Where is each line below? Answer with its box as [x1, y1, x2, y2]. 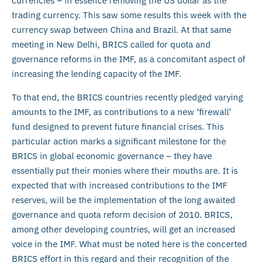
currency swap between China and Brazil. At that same [12, 24, 231, 36]
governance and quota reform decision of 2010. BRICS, [12, 208, 232, 220]
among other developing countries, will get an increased [12, 223, 235, 235]
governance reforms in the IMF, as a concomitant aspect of [12, 53, 245, 65]
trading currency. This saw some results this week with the [12, 9, 247, 21]
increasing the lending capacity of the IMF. [12, 68, 181, 80]
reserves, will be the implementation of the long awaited [12, 194, 235, 205]
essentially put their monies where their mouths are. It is [12, 164, 238, 176]
